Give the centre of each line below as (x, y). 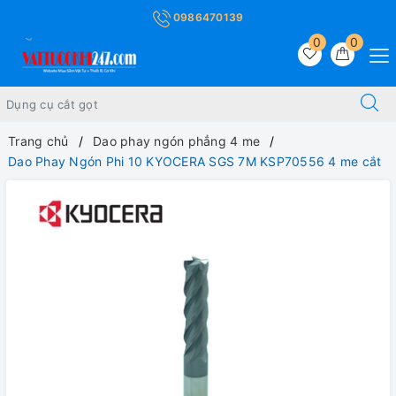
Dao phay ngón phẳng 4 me (176, 141)
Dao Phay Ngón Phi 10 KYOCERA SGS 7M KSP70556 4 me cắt (195, 161)
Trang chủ (38, 141)
